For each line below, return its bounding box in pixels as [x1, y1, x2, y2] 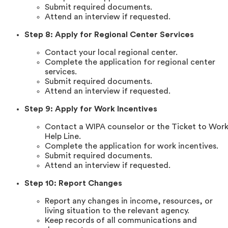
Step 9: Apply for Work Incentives [24, 104, 157, 113]
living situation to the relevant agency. [45, 206, 189, 215]
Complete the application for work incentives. [45, 141, 218, 150]
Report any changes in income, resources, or [45, 196, 213, 205]
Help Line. [45, 132, 81, 140]
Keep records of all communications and [45, 216, 197, 224]
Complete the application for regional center [45, 58, 215, 66]
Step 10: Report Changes [24, 179, 122, 187]
